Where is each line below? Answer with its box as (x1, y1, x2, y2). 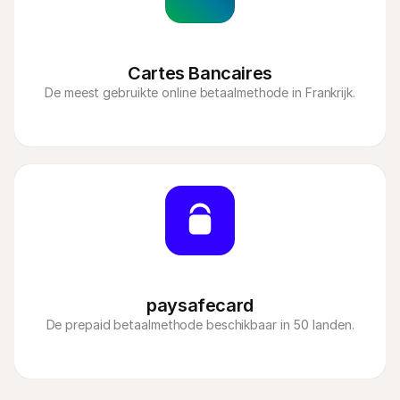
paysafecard (146, 295, 254, 316)
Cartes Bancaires (128, 62, 272, 84)
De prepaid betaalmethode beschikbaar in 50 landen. (46, 317, 354, 332)
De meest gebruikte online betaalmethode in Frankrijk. (45, 85, 355, 100)
